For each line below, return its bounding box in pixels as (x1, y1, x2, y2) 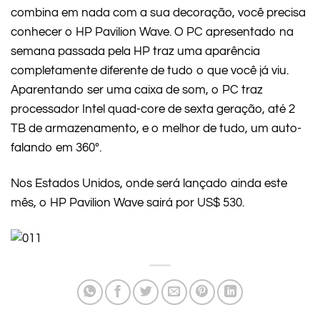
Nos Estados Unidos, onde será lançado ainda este (11, 176, 287, 190)
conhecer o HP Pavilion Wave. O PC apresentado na (11, 26, 294, 39)
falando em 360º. (11, 141, 101, 155)
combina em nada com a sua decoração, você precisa (11, 6, 306, 20)
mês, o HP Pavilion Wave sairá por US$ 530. (11, 196, 244, 209)
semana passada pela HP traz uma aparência (11, 45, 260, 59)
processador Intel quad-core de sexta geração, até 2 (11, 103, 295, 116)
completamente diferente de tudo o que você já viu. (11, 64, 289, 78)
